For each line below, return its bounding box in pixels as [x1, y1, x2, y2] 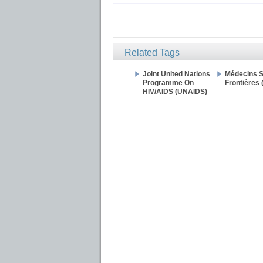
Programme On [143, 78, 194, 87]
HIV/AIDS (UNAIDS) [143, 87, 207, 96]
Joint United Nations [143, 69, 210, 78]
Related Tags [124, 47, 180, 58]
